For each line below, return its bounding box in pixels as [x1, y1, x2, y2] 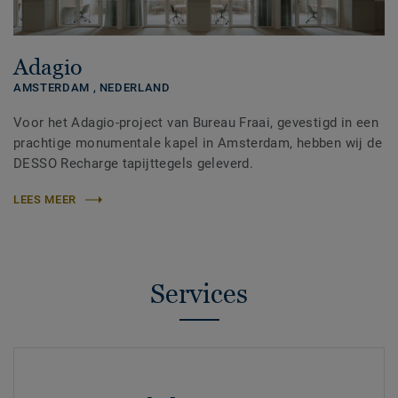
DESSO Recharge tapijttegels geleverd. [13, 155, 254, 172]
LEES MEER [13, 193, 76, 207]
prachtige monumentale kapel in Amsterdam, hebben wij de [13, 135, 382, 152]
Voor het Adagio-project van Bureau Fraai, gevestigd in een [13, 115, 379, 131]
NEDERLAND [99, 81, 171, 95]
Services [150, 278, 248, 310]
